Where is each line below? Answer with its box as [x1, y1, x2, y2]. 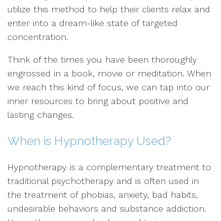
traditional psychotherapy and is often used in [7, 176, 199, 186]
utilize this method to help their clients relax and [7, 4, 210, 14]
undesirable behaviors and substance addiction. [7, 203, 206, 214]
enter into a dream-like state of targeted [7, 18, 178, 28]
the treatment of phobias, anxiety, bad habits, [7, 189, 198, 200]
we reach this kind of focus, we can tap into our [7, 82, 210, 92]
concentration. [7, 32, 68, 42]
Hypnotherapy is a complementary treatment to [7, 162, 211, 172]
